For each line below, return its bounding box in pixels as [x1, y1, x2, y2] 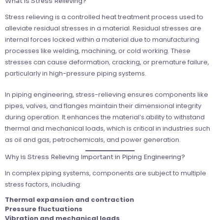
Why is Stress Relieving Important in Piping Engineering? [5, 153, 185, 162]
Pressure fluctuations [5, 204, 82, 214]
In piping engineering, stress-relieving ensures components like [5, 90, 208, 100]
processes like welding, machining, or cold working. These [5, 46, 191, 56]
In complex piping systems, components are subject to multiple [5, 168, 206, 178]
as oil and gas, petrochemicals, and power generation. [5, 135, 181, 145]
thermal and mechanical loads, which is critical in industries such [5, 124, 210, 134]
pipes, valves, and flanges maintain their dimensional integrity [5, 101, 201, 111]
